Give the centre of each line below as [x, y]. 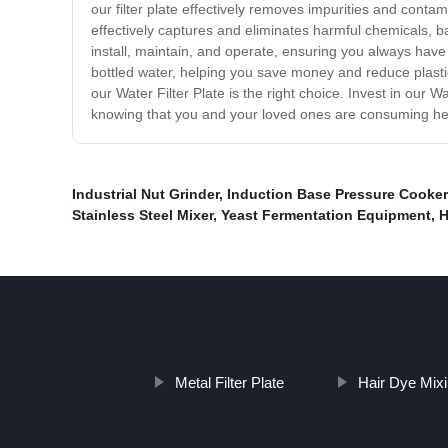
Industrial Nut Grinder [145, 194]
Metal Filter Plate [229, 383]
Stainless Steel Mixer [142, 215]
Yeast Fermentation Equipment [326, 215]
